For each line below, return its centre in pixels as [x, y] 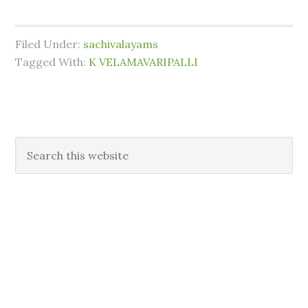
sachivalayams [121, 44]
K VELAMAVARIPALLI [144, 62]
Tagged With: [52, 62]
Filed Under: [49, 44]
